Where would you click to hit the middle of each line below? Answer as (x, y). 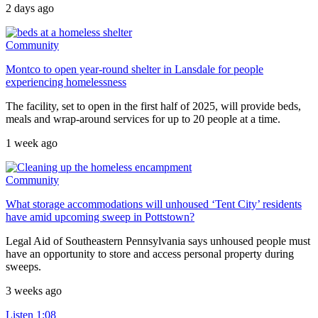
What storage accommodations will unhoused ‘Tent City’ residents (154, 204)
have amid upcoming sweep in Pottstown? (100, 217)
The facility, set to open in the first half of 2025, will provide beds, (153, 106)
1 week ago (32, 143)
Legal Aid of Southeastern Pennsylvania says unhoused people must (158, 241)
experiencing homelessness (66, 82)
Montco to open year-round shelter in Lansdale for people (135, 70)
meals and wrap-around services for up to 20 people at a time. (143, 119)
